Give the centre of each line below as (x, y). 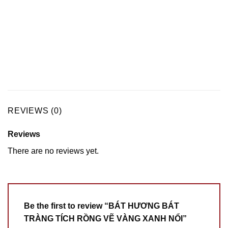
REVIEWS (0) (35, 111)
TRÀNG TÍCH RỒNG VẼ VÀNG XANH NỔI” (106, 219)
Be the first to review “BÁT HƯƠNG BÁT (102, 206)
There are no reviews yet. (53, 151)
